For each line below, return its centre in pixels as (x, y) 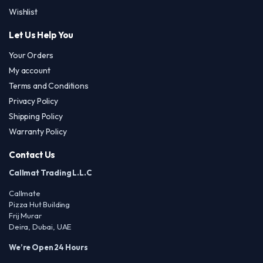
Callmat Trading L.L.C (50, 172)
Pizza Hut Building (40, 204)
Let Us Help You (41, 35)
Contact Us (32, 154)
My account (30, 70)
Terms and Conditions (49, 85)
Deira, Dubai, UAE (40, 226)
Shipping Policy (36, 116)
